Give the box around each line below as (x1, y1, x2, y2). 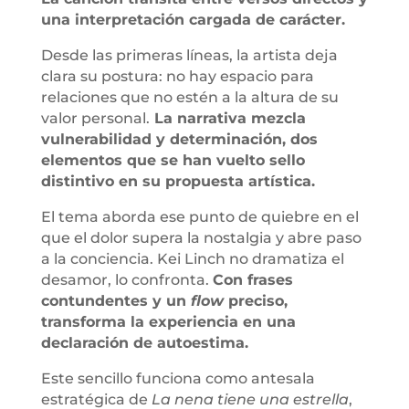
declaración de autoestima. (40, 333, 248, 351)
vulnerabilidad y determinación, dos (40, 130, 318, 148)
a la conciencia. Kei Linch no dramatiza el (40, 249, 344, 267)
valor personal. (40, 109, 150, 127)
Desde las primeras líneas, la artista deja (40, 46, 338, 64)
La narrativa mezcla (149, 109, 306, 127)
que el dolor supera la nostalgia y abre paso (40, 228, 362, 246)
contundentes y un (40, 291, 191, 309)
